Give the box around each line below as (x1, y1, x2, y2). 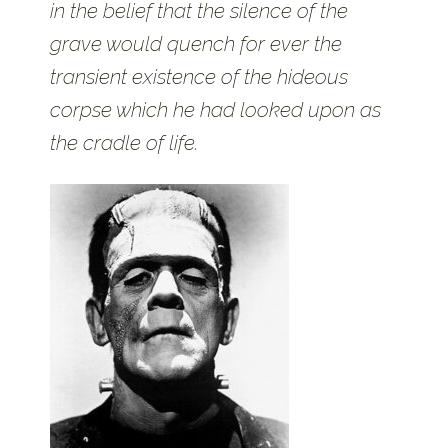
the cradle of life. (50, 129, 198, 155)
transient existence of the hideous (50, 63, 348, 89)
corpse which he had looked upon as (50, 96, 381, 122)
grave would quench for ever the (50, 30, 342, 56)
